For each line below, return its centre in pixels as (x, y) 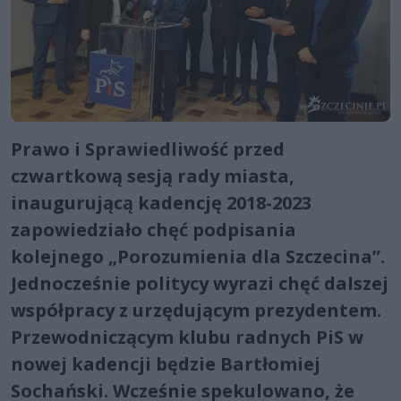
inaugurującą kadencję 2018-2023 (161, 202)
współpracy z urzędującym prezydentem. (196, 310)
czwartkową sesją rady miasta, (153, 175)
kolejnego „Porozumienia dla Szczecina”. (198, 256)
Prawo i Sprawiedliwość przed (148, 149)
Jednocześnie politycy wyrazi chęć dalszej (200, 283)
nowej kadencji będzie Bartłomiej (166, 363)
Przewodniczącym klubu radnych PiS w (187, 337)
